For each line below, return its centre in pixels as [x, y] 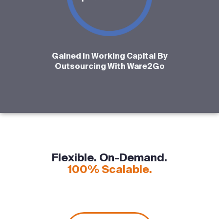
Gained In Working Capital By [109, 56]
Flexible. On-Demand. [109, 158]
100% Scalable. [109, 170]
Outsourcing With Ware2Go [109, 66]
